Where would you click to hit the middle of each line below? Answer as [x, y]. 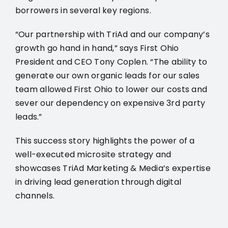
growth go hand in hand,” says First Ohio [97, 48]
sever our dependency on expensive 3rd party [110, 103]
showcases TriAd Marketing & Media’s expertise [113, 168]
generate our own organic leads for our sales [107, 75]
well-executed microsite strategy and [93, 154]
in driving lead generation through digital [98, 182]
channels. [35, 195]
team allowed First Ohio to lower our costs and [111, 89]
